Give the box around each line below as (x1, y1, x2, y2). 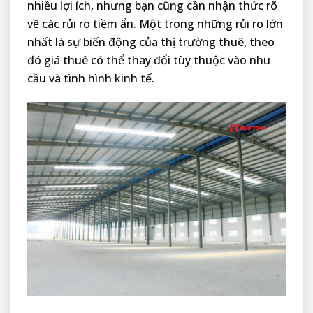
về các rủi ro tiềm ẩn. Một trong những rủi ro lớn (27, 15, 283, 31)
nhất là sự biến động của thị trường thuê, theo (27, 34, 275, 50)
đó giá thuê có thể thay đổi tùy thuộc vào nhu (27, 52, 270, 68)
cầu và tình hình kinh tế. (27, 70, 154, 86)
